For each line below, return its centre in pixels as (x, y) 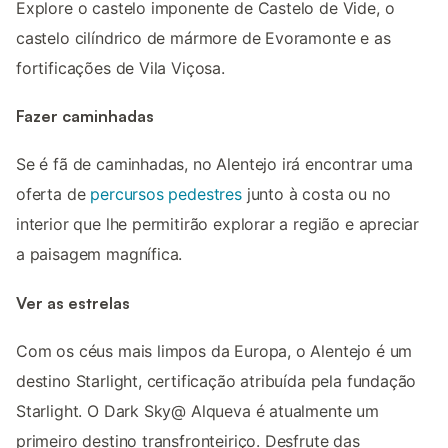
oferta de (53, 194)
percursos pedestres (166, 194)
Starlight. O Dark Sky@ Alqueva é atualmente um (197, 410)
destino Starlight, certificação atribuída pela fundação (216, 380)
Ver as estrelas (73, 302)
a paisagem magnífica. (99, 254)
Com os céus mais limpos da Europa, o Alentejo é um (214, 350)
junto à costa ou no (316, 194)
